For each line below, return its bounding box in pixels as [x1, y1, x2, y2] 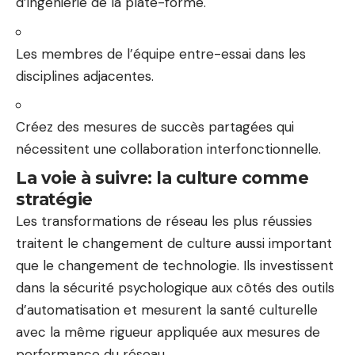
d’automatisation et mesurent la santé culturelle [16, 300, 318, 319]
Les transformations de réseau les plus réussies [16, 212, 312, 230]
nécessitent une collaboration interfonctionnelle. [16, 140, 321, 158]
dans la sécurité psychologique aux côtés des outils [16, 278, 334, 296]
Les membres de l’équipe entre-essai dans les [16, 44, 306, 63]
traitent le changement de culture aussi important [16, 234, 332, 252]
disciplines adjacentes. [16, 67, 154, 85]
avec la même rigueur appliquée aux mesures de [16, 323, 320, 341]
